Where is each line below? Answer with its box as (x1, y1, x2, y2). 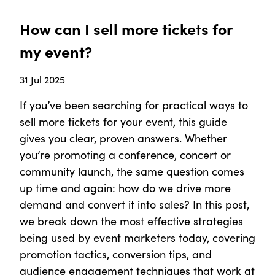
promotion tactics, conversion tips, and (20, 247, 212, 262)
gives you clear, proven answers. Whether (20, 131, 227, 146)
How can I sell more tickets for (20, 18, 232, 40)
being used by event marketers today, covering (20, 230, 255, 246)
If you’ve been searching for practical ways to (20, 98, 248, 113)
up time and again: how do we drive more (20, 180, 231, 196)
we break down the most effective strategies (20, 214, 243, 229)
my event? (20, 41, 92, 63)
